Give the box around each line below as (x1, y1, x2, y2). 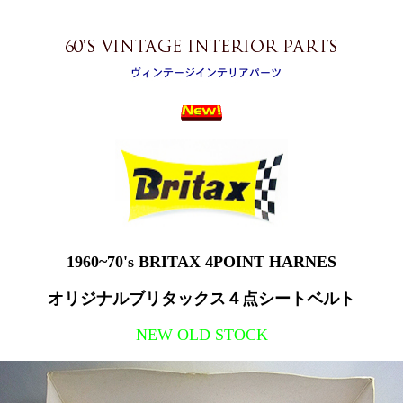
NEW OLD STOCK (135, 326, 268, 344)
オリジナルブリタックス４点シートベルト (48, 290, 355, 308)
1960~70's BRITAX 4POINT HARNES (67, 253, 336, 271)
